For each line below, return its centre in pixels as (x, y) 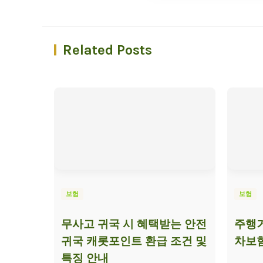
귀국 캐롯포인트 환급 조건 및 (134, 241)
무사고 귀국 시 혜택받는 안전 (134, 224)
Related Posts (107, 50)
